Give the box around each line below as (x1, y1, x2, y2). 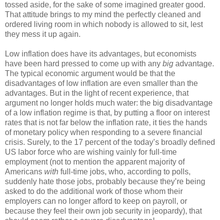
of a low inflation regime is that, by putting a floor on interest (5, 108, 210, 117)
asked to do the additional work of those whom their (5, 187, 183, 195)
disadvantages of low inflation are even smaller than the (5, 79, 198, 87)
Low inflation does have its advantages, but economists (5, 49, 196, 58)
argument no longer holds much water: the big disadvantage (5, 98, 213, 107)
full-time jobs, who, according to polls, (58, 167, 191, 176)
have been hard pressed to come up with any (5, 59, 163, 68)
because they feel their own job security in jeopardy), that (5, 206, 202, 215)
